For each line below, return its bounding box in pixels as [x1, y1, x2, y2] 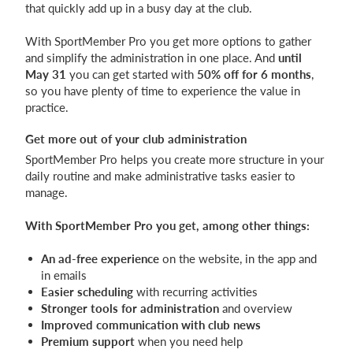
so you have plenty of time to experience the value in [25, 84, 300, 98]
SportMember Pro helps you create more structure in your [25, 152, 324, 167]
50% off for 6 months [197, 67, 311, 82]
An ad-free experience [41, 251, 159, 266]
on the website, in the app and [159, 251, 317, 266]
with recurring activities [133, 284, 258, 299]
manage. [25, 185, 68, 200]
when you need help [135, 334, 243, 349]
